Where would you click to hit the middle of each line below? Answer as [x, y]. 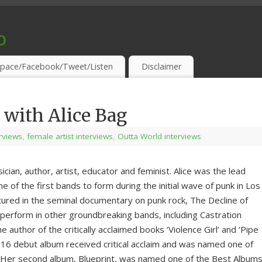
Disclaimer [161, 67]
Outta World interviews [159, 137]
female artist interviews [70, 137]
